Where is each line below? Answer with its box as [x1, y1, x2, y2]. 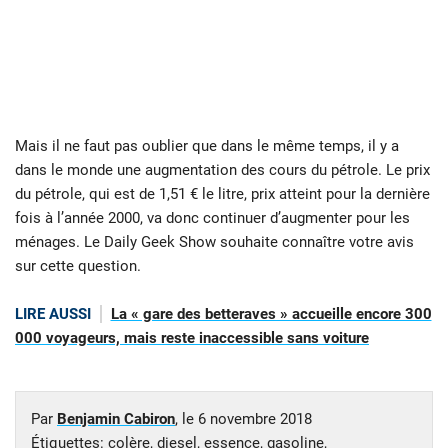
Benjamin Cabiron [57, 409, 175, 428]
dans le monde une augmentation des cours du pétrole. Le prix [15, 161, 430, 180]
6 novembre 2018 [198, 409, 312, 428]
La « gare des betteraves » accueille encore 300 [110, 305, 432, 324]
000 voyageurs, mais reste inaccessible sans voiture [15, 329, 369, 348]
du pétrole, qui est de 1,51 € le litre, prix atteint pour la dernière [15, 185, 430, 204]
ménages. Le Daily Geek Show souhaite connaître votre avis [15, 233, 414, 252]
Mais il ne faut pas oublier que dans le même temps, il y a [15, 137, 399, 156]
